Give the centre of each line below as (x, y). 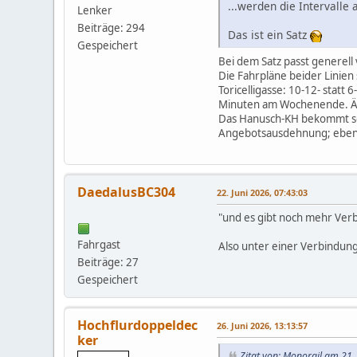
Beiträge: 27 (108, 263)
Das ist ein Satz (269, 35)
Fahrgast (99, 245)
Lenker (95, 10)
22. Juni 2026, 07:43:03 (263, 193)
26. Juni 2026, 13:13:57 (263, 326)
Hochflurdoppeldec (138, 326)
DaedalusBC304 (127, 192)
